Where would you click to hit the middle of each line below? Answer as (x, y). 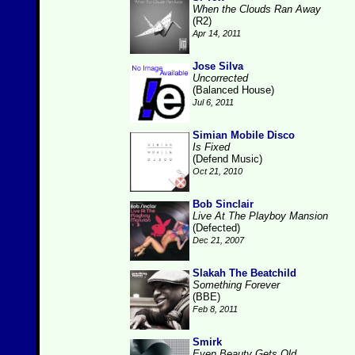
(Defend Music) (227, 159)
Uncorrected (220, 78)
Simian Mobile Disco (244, 135)
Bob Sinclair (223, 204)
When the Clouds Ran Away (257, 9)
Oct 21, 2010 (218, 171)
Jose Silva (218, 66)
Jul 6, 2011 (213, 102)
